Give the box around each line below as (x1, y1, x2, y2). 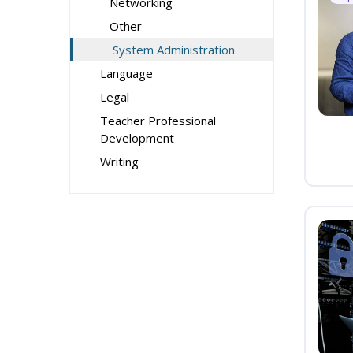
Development (100, 130, 174, 146)
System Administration (113, 42, 235, 58)
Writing (100, 154, 139, 169)
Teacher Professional (100, 113, 216, 128)
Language (100, 65, 153, 81)
